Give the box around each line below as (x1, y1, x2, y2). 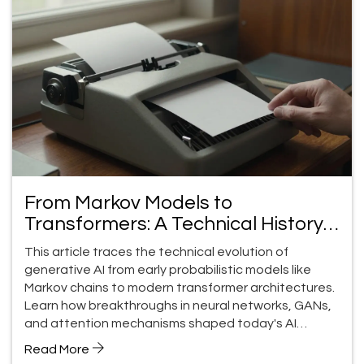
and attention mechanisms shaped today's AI (24, 316, 297, 330)
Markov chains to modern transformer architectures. (24, 280, 335, 294)
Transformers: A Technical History (24, 213, 323, 234)
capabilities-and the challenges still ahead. (24, 334, 281, 348)
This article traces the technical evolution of (24, 245, 288, 258)
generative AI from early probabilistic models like (24, 262, 311, 276)
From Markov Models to (24, 192, 232, 213)
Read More (24, 342, 92, 356)
